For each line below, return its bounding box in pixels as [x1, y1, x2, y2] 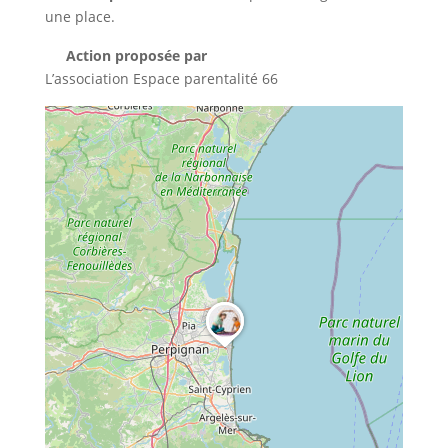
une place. [44, 7, 115, 27]
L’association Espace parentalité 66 [44, 69, 278, 89]
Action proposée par [62, 46, 208, 66]
